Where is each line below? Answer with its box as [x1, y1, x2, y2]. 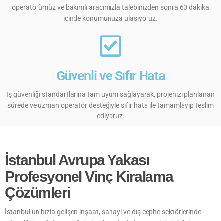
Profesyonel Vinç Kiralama [5, 168, 173, 184]
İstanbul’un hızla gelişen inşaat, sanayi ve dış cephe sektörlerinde [5, 207, 201, 216]
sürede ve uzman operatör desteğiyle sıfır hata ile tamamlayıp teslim [7, 101, 214, 109]
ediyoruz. [96, 111, 125, 120]
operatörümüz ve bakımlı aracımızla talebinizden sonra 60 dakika [12, 3, 209, 11]
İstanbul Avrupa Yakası [5, 151, 149, 168]
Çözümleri [5, 184, 70, 201]
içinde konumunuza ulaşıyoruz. [63, 14, 158, 22]
